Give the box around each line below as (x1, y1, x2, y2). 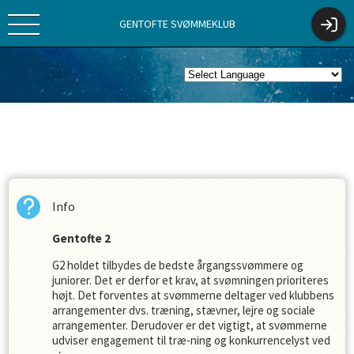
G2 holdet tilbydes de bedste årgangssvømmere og (52, 258, 303, 273)
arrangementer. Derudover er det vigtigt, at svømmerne (52, 318, 327, 333)
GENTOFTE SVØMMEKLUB (119, 16, 235, 31)
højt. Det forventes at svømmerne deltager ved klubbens (52, 288, 334, 303)
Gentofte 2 (52, 231, 113, 246)
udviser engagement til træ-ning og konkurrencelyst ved (52, 333, 330, 348)
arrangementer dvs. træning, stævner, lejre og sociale (52, 303, 315, 318)
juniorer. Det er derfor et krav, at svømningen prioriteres (52, 273, 329, 288)
